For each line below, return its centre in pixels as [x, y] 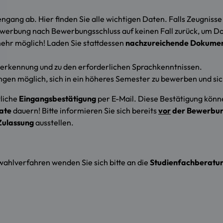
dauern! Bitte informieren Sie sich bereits [85, 111]
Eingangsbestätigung [57, 99]
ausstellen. [54, 123]
